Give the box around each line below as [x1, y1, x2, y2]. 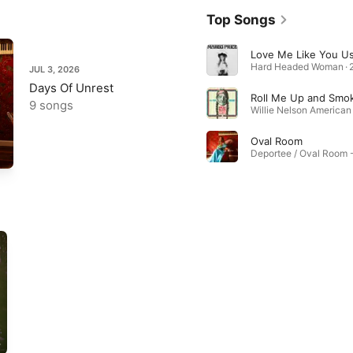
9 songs [29, 97, 73, 113]
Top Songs [206, 11, 276, 28]
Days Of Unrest [29, 80, 113, 95]
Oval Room [250, 134, 303, 147]
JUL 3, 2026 [29, 63, 80, 75]
